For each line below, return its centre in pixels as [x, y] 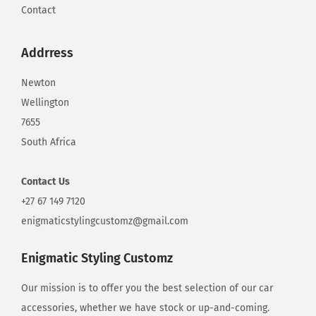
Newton [38, 83]
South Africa [49, 142]
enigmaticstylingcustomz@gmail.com [105, 221]
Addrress [47, 53]
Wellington [45, 103]
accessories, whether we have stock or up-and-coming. [145, 308]
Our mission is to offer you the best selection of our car [147, 288]
